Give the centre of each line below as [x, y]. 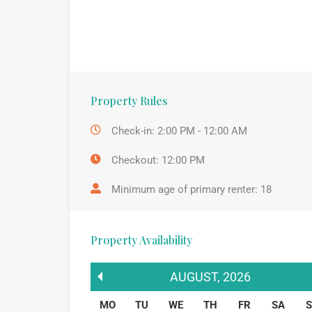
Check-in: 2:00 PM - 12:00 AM [179, 131]
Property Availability [141, 240]
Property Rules [129, 100]
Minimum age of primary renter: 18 [192, 189]
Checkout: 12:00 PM [158, 160]
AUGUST [193, 276]
